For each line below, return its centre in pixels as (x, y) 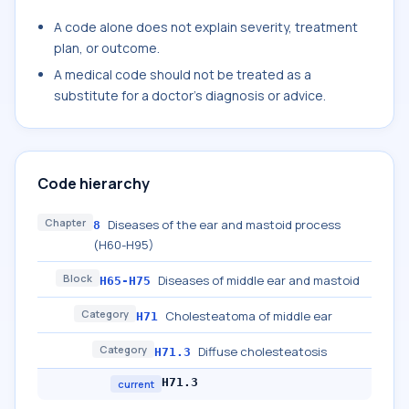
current (136, 384)
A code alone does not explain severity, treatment (206, 27)
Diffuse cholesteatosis (262, 351)
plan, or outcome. (107, 48)
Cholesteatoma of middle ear (249, 316)
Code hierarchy (94, 184)
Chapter (65, 222)
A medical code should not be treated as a (183, 74)
